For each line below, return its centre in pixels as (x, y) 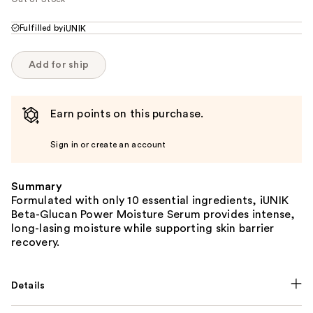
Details (28, 285)
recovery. (36, 242)
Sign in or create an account (108, 144)
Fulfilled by (42, 28)
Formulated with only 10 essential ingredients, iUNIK (150, 200)
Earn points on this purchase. (127, 114)
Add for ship (59, 65)
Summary (37, 186)
